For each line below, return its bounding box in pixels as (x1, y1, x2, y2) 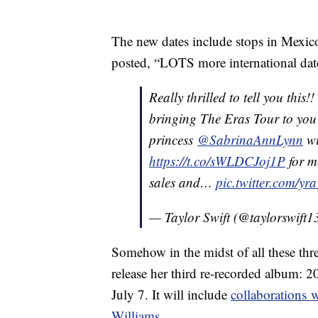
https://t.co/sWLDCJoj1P (149, 151, 285, 170)
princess (149, 130, 197, 148)
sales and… (149, 172, 216, 191)
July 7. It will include (111, 285, 231, 303)
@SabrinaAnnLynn (197, 130, 303, 148)
